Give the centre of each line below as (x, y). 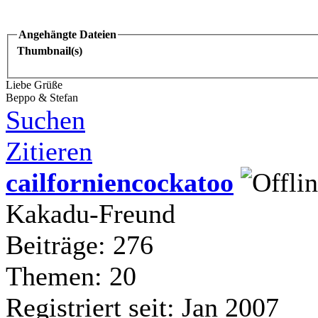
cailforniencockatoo (120, 183)
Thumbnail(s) (50, 51)
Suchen (45, 120)
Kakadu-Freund (91, 214)
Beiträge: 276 (79, 245)
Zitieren (49, 152)
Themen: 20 (71, 276)
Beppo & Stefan (42, 98)
